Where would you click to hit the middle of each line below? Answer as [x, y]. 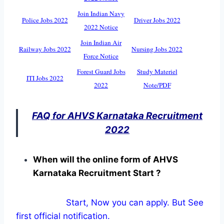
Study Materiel [157, 71]
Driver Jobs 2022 [157, 20]
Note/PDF [157, 85]
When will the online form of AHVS [105, 159]
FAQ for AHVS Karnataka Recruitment [117, 115]
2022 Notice [101, 27]
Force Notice [101, 56]
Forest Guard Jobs [101, 71]
